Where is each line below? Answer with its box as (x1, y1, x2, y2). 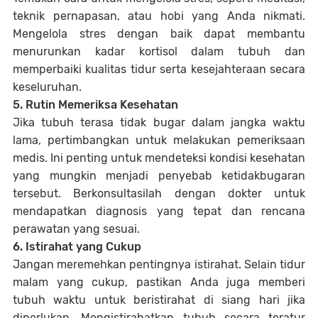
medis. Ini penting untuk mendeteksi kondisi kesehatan (13, 151, 305, 165)
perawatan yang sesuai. (13, 222, 140, 236)
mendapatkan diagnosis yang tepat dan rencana (13, 204, 305, 218)
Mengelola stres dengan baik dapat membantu (13, 27, 305, 40)
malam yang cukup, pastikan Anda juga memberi (13, 275, 305, 289)
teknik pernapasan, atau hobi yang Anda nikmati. (13, 9, 305, 23)
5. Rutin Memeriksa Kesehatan (13, 98, 178, 111)
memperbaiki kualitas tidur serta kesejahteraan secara (13, 62, 305, 76)
